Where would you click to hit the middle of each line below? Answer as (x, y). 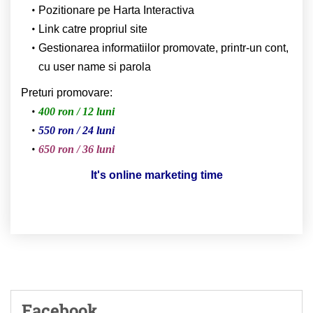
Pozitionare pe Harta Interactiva (116, 10)
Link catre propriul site (93, 29)
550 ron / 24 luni (76, 130)
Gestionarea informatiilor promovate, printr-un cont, (163, 48)
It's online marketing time (156, 175)
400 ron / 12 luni (76, 111)
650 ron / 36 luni (76, 149)
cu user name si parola (95, 66)
